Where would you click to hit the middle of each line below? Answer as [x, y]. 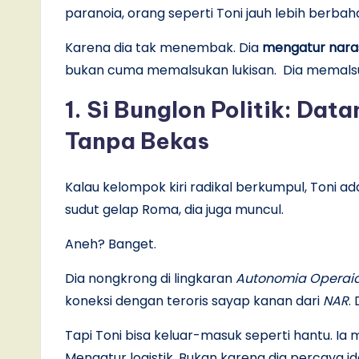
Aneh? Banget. [111, 244]
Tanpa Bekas [137, 140]
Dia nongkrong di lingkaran [150, 278]
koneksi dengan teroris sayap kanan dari [194, 301]
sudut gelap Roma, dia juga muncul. [174, 209]
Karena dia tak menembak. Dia [163, 47]
